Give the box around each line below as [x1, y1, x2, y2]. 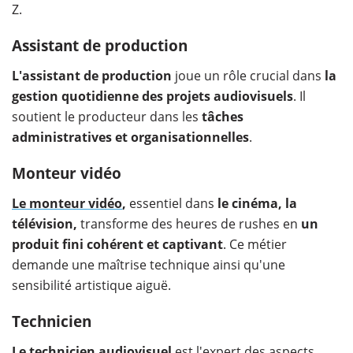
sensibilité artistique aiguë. [12, 276, 174, 294]
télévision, [12, 214, 80, 232]
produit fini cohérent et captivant [12, 235, 223, 253]
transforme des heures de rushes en [80, 214, 301, 232]
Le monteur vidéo [12, 194, 122, 212]
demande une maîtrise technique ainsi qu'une [12, 255, 285, 273]
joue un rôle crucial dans [172, 66, 325, 84]
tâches [202, 107, 243, 125]
